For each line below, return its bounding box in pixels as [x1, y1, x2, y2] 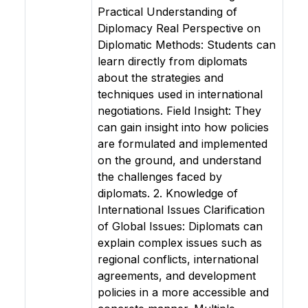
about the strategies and [98, 71, 223, 85]
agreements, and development [98, 269, 256, 283]
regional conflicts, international [98, 252, 258, 266]
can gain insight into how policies [98, 120, 269, 134]
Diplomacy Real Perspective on [98, 21, 261, 35]
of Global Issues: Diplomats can [98, 219, 263, 233]
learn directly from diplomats [98, 54, 247, 68]
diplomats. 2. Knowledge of [98, 186, 238, 200]
